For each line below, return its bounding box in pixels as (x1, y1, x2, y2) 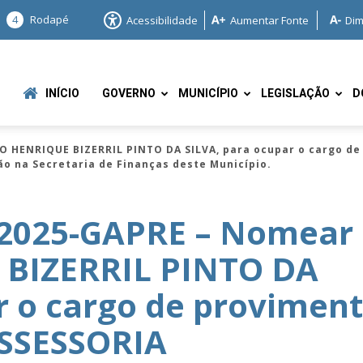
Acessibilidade (126, 12, 198, 28)
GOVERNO (102, 85, 156, 102)
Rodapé (30, 12, 69, 27)
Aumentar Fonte (230, 12, 309, 28)
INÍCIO (45, 85, 79, 102)
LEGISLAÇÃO (261, 85, 330, 102)
